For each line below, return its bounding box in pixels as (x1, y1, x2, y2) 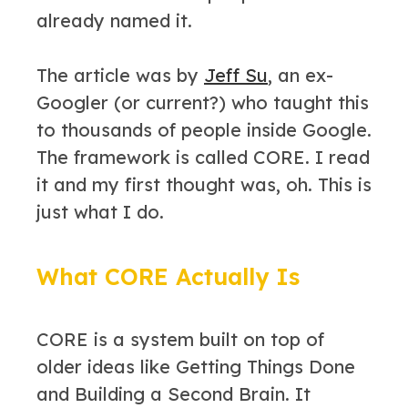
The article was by (36, 64, 204, 87)
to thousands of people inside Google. (36, 118, 372, 141)
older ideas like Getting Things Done (36, 355, 355, 378)
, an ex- (268, 64, 333, 87)
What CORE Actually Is (36, 261, 300, 291)
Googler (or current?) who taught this (36, 91, 369, 114)
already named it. (36, 9, 192, 32)
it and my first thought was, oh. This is (36, 173, 372, 196)
